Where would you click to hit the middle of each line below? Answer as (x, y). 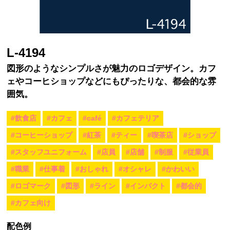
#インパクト (146, 186)
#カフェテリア (136, 118)
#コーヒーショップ (42, 135)
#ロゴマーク (31, 186)
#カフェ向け (31, 203)
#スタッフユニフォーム (49, 152)
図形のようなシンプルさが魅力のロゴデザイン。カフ (112, 68)
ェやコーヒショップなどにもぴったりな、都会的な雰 (112, 81)
